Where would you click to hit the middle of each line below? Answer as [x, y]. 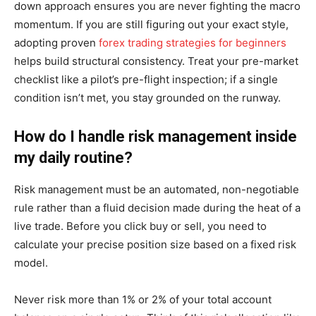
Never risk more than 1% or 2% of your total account [143, 299]
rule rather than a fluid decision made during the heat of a [157, 207]
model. [31, 262]
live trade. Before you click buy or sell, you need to [140, 226]
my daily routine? [73, 157]
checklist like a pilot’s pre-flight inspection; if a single [146, 79]
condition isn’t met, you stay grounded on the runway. [147, 97]
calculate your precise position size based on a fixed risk [155, 244]
